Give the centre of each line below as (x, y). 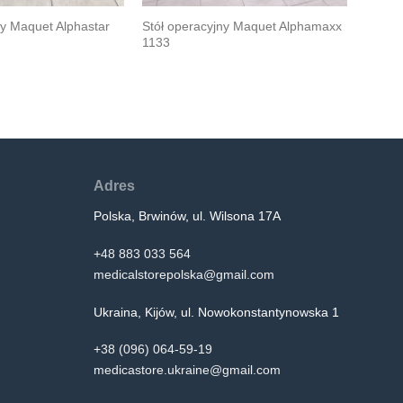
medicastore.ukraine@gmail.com (187, 370)
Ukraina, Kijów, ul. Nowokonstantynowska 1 (216, 312)
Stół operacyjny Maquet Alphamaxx (242, 27)
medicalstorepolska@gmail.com (184, 274)
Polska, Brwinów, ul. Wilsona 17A (187, 216)
